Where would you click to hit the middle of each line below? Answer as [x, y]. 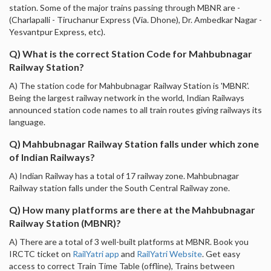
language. [27, 122]
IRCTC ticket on [41, 253]
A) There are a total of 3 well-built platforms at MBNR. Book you [129, 241]
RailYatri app [96, 253]
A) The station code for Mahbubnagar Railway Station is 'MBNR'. [129, 85]
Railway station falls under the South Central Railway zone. [119, 188]
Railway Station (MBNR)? [65, 223]
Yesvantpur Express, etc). [57, 31]
